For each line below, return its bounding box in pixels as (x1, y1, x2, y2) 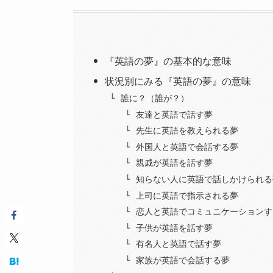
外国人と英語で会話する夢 (135, 141, 238, 152)
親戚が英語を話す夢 (135, 158, 213, 168)
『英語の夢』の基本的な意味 (105, 56, 232, 67)
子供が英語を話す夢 (135, 222, 213, 233)
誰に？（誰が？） (120, 93, 189, 104)
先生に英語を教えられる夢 (135, 126, 238, 136)
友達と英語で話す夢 (135, 109, 213, 119)
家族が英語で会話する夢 (135, 255, 230, 266)
